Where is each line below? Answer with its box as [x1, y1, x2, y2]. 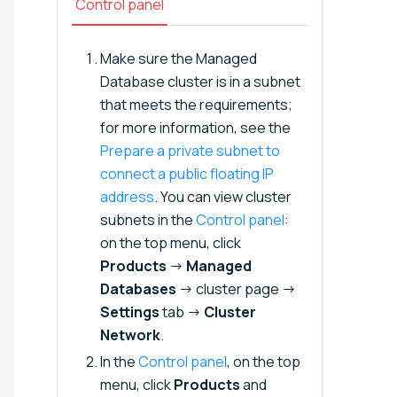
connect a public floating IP [100, 163, 274, 183]
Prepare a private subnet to [100, 140, 280, 160]
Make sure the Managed [100, 48, 257, 68]
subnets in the [100, 209, 196, 230]
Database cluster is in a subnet [100, 71, 300, 91]
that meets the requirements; [100, 94, 292, 114]
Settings [100, 301, 160, 322]
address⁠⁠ [100, 186, 154, 206]
